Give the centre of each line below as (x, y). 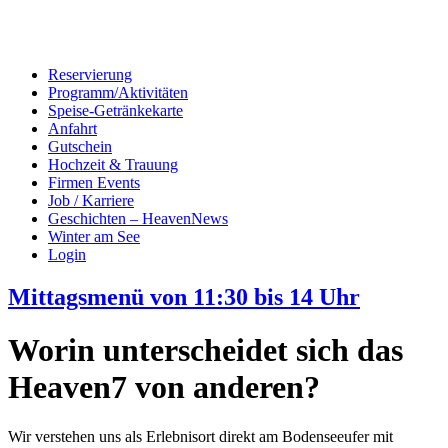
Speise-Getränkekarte (115, 110)
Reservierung (90, 74)
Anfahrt (72, 128)
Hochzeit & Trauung (113, 164)
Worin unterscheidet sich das (205, 350)
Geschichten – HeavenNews (138, 218)
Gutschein (80, 146)
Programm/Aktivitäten (118, 92)
